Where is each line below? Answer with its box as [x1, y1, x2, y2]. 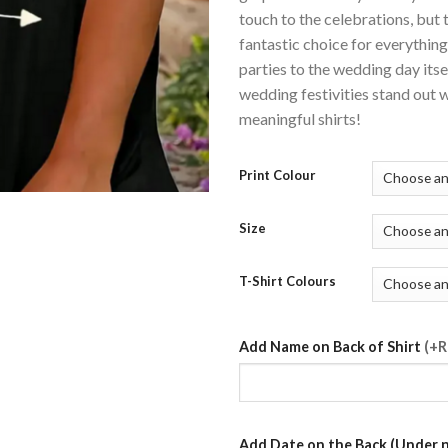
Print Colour [239, 166, 316, 183]
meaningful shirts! [239, 108, 361, 128]
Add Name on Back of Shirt [239, 337, 421, 355]
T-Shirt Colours [239, 272, 336, 289]
